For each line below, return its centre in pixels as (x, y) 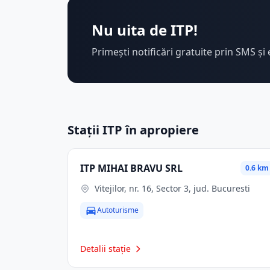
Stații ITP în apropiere (133, 130)
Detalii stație (105, 249)
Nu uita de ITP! (145, 30)
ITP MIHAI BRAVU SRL (131, 168)
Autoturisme (118, 210)
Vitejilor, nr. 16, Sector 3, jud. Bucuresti (172, 188)
